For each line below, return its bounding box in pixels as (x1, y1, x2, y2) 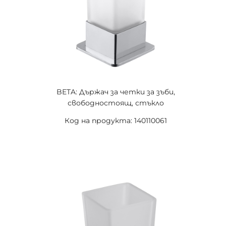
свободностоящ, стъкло (67, 98, 164, 107)
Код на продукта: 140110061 (64, 116, 167, 125)
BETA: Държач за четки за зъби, (56, 87, 175, 96)
